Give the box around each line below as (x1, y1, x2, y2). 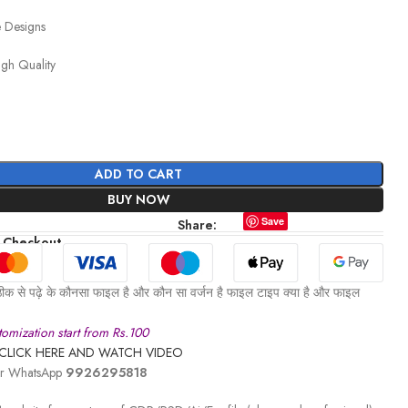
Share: (178, 216, 218, 234)
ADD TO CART (95, 165, 183, 183)
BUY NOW (107, 190, 170, 209)
